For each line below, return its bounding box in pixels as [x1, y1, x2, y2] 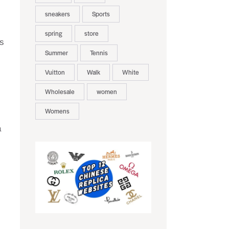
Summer [44, 48, 68, 58]
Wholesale [44, 87, 75, 97]
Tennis [89, 48, 108, 58]
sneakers [44, 9, 70, 19]
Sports [91, 9, 110, 19]
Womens [44, 106, 70, 116]
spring [44, 29, 62, 38]
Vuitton [44, 67, 65, 77]
